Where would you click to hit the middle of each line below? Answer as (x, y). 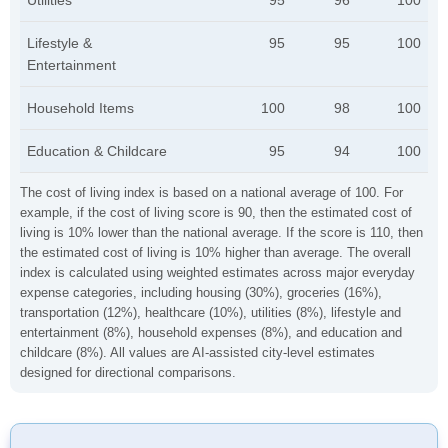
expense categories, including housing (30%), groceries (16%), (201, 292)
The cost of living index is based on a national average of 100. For (211, 192)
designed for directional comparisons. (128, 372)
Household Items (80, 108)
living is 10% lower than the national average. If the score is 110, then (221, 232)
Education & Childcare (97, 151)
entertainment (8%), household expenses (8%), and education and (211, 332)
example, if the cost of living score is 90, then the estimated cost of (216, 212)
